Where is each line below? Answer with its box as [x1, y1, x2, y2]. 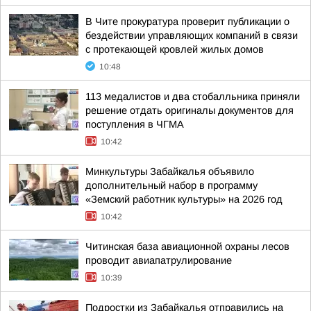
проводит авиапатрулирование [85, 255, 232, 266]
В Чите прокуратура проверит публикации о [85, 16, 289, 27]
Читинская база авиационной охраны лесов [85, 241, 289, 252]
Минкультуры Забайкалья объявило [85, 166, 254, 177]
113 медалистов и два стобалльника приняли [85, 91, 300, 102]
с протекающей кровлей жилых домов [85, 44, 264, 55]
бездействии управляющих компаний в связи [85, 30, 298, 41]
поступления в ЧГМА [85, 119, 184, 130]
